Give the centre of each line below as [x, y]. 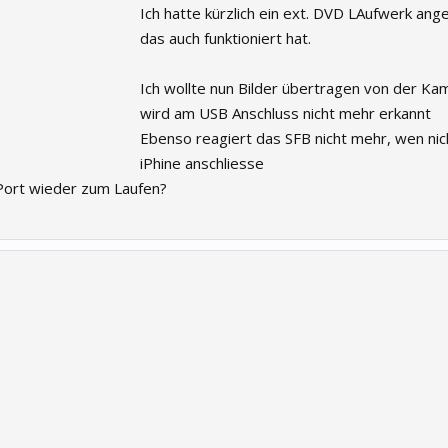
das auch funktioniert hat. [225, 38]
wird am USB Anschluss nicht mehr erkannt [285, 113]
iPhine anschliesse [202, 163]
